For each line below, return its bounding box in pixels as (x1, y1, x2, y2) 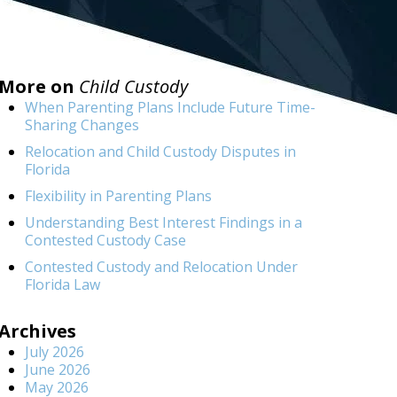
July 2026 (25, 342, 84, 362)
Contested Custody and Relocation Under (25, 257, 298, 276)
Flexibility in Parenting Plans (25, 186, 212, 206)
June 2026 (25, 360, 90, 379)
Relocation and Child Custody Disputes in (25, 142, 296, 161)
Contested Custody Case (25, 230, 186, 250)
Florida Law (25, 275, 100, 294)
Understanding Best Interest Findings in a (25, 213, 302, 232)
